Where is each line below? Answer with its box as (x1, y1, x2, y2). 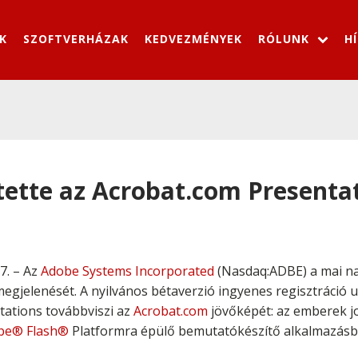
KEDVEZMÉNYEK (145, 30, 242, 46)
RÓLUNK (258, 30, 309, 46)
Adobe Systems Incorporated (41, 262, 214, 280)
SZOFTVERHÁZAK (23, 30, 129, 46)
